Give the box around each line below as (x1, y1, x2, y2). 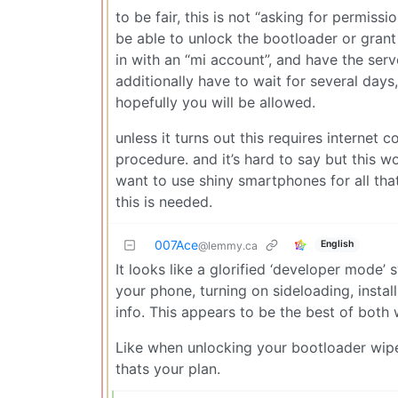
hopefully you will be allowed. (115, 92, 315, 111)
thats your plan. (115, 359, 220, 378)
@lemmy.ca (198, 238, 258, 252)
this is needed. (115, 192, 212, 211)
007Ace (155, 236, 198, 252)
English (320, 238, 354, 251)
